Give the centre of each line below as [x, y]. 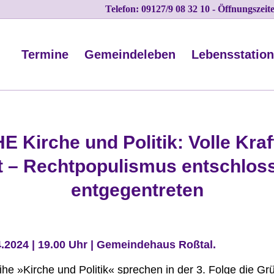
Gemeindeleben [130, 54]
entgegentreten [137, 190]
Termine [45, 54]
